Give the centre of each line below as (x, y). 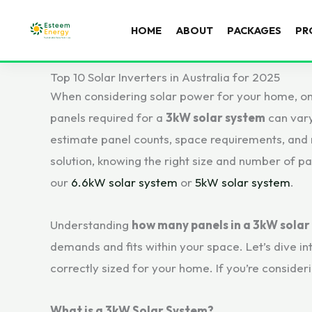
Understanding (91, 224)
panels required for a (108, 117)
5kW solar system (243, 182)
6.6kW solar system (124, 182)
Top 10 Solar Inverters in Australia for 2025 (165, 77)
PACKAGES (255, 30)
